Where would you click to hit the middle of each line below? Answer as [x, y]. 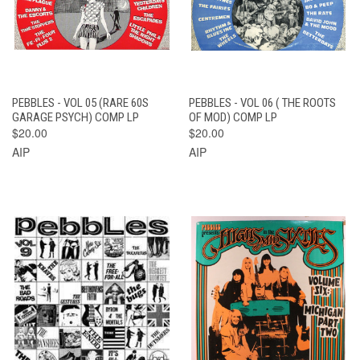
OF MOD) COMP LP [233, 117]
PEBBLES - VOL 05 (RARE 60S [80, 102]
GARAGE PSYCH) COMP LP [76, 117]
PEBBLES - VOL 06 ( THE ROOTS [262, 102]
